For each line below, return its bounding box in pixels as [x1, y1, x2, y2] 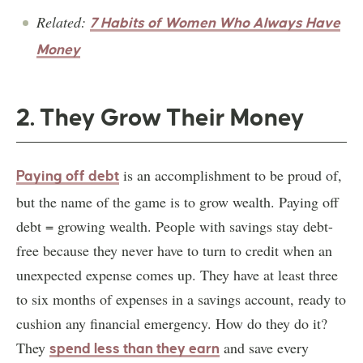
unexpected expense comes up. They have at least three [16, 264, 338, 284]
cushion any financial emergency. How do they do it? [16, 313, 327, 333]
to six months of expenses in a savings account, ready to [16, 288, 346, 309]
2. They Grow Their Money [16, 104, 305, 130]
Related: [36, 11, 90, 32]
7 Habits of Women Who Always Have [90, 15, 340, 31]
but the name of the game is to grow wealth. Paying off [16, 191, 339, 211]
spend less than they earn [49, 340, 220, 357]
